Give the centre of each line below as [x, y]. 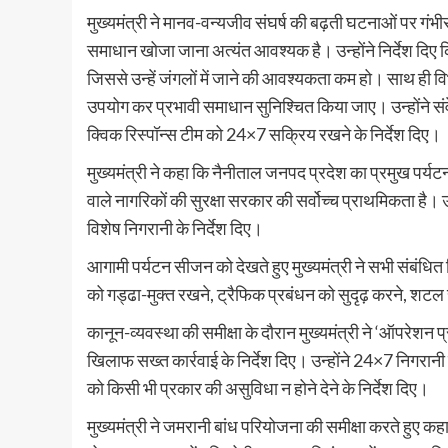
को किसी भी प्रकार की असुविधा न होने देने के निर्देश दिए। [258, 388]
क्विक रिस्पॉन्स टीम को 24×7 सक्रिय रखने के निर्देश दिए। [264, 134]
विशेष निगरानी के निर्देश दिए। [175, 228]
